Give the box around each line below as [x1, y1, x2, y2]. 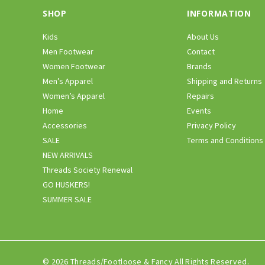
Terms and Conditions [187, 134, 263, 146]
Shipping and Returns [187, 75, 262, 86]
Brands [187, 60, 212, 72]
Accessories [43, 119, 87, 131]
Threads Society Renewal [43, 164, 132, 175]
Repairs [187, 90, 214, 101]
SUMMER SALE [43, 193, 92, 205]
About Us [187, 31, 219, 42]
